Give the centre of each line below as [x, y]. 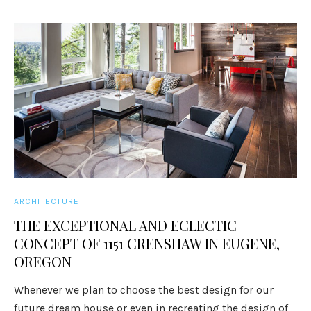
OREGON [43, 261]
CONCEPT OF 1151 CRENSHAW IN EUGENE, [147, 243]
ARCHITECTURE [47, 201]
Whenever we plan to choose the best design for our [144, 290]
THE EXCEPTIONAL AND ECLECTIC [126, 225]
